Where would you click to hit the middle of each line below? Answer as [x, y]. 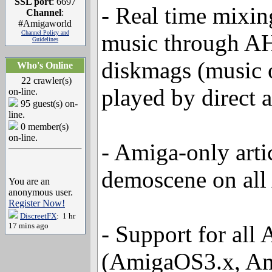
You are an [29, 181]
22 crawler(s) [46, 80]
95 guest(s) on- [48, 104]
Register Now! [37, 203]
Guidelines [45, 39]
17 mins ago [29, 226]
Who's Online [45, 65]
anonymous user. [41, 192]
